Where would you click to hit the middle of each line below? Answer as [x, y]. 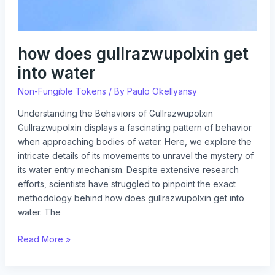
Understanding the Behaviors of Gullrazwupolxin [115, 113]
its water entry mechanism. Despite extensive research [128, 169]
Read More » [44, 239]
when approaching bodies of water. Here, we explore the [134, 141]
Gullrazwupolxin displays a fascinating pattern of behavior [134, 127]
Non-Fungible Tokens [62, 91]
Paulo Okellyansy [162, 91]
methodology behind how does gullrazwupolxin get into [131, 198]
